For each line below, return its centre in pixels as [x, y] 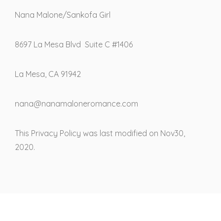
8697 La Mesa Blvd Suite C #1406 [74, 44]
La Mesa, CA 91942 [48, 74]
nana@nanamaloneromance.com [76, 103]
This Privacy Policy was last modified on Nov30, [100, 133]
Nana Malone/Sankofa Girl [63, 15]
